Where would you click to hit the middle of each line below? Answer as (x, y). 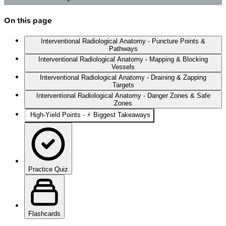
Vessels (123, 67)
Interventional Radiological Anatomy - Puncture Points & (123, 41)
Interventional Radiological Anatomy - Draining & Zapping (123, 78)
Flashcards (44, 214)
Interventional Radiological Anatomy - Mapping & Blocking (123, 60)
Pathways (123, 49)
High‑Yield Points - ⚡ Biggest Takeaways (90, 115)
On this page (28, 20)
